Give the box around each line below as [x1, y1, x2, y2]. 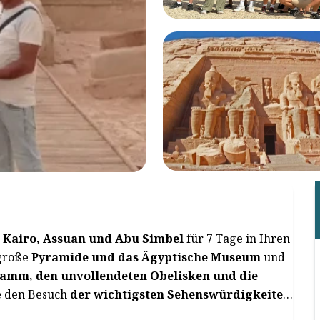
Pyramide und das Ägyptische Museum [31, 249, 261, 265]
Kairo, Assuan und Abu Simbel [3, 231, 184, 246]
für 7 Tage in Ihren [184, 231, 290, 246]
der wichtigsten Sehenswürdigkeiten [70, 286, 291, 302]
